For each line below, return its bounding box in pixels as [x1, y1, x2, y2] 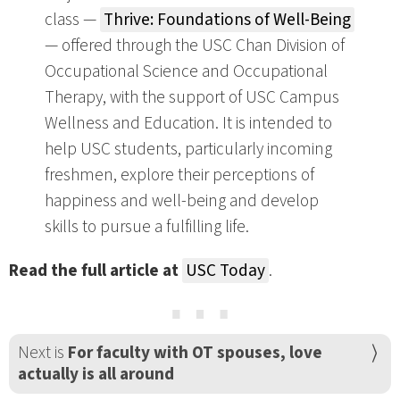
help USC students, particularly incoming [45, 137, 332, 162]
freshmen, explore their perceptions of [45, 162, 314, 188]
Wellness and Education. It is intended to [45, 111, 332, 137]
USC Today [186, 257, 265, 283]
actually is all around [17, 362, 174, 387]
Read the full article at [9, 257, 182, 283]
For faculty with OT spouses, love [67, 340, 322, 366]
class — [45, 7, 100, 33]
